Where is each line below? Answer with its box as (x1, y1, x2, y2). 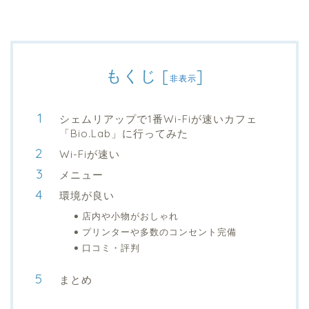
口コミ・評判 (82, 241, 140, 253)
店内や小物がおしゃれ (82, 210, 179, 221)
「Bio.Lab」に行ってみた (59, 126, 188, 140)
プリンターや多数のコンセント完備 (82, 226, 237, 237)
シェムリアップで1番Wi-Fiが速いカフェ (59, 112, 257, 126)
